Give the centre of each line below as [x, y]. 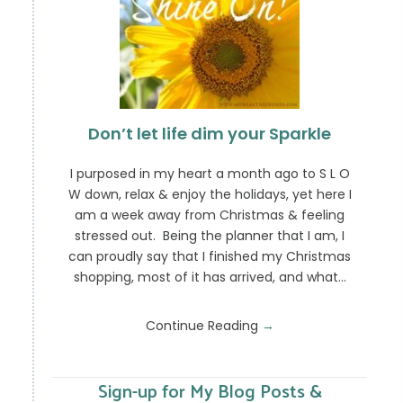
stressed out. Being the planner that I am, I [210, 236]
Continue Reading [203, 326]
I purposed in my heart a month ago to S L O [210, 174]
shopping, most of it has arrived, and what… [210, 278]
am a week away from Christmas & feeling [210, 215]
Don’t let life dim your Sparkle [210, 134]
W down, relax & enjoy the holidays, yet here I [210, 195]
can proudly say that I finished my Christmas [210, 257]
